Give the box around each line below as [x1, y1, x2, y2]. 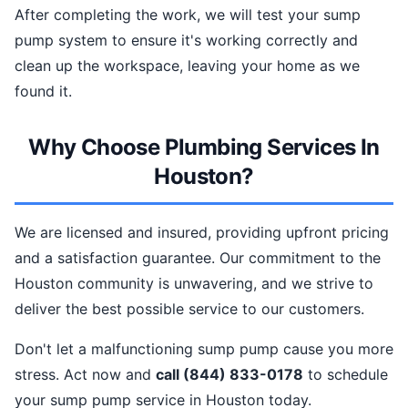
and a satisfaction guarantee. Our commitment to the [15, 249, 381, 267]
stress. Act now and [15, 365, 156, 383]
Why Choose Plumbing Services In [28, 134, 380, 160]
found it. [15, 82, 72, 100]
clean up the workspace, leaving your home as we [15, 56, 360, 75]
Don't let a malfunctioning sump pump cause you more [15, 340, 393, 358]
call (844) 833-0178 [156, 365, 303, 383]
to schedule [303, 365, 388, 383]
